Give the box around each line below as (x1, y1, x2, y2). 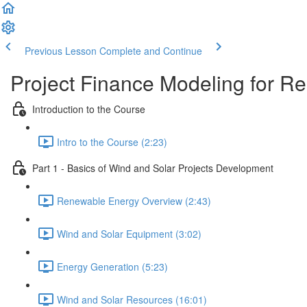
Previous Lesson (25, 44, 97, 58)
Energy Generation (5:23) (57, 259, 168, 273)
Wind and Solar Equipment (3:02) (57, 226, 201, 241)
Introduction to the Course (32, 101, 145, 116)
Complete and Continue (99, 44, 202, 58)
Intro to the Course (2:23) (57, 134, 167, 149)
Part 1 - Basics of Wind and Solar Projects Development (32, 160, 273, 175)
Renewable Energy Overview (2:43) (57, 193, 211, 208)
